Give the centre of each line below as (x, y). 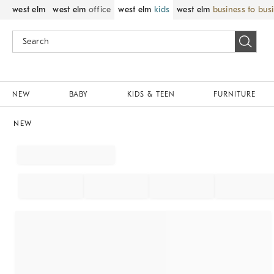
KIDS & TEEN (151, 94)
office (100, 9)
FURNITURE (235, 94)
